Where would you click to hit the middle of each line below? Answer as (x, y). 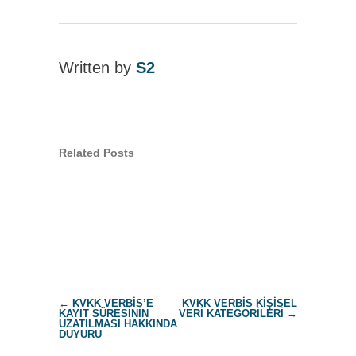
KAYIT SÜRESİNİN (104, 314)
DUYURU (80, 335)
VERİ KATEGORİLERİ (231, 314)
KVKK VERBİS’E (113, 304)
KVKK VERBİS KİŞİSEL (240, 304)
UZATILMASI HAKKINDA (118, 324)
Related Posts (97, 153)
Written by (97, 68)
